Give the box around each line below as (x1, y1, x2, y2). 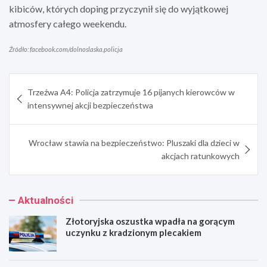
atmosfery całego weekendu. (9, 17, 126, 29)
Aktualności (18, 194, 73, 206)
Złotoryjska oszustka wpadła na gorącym (66, 215, 235, 226)
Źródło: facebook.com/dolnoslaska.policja (9, 45, 123, 53)
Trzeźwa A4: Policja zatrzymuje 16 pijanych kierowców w (27, 86, 235, 97)
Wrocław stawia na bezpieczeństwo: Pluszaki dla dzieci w (29, 137, 240, 148)
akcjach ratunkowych (162, 150, 240, 161)
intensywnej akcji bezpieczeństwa (27, 100, 153, 110)
